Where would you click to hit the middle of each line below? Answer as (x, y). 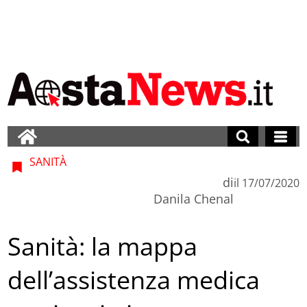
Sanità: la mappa (103, 247)
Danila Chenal (193, 198)
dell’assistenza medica (134, 280)
